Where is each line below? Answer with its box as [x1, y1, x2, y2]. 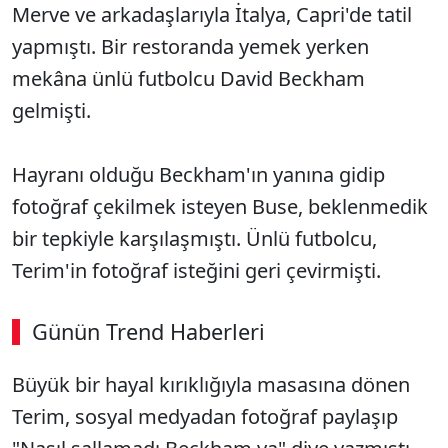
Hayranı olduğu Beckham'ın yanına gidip [12, 161, 385, 188]
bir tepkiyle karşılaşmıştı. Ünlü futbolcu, [12, 225, 377, 252]
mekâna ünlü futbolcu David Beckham [12, 65, 365, 92]
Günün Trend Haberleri [32, 317, 265, 346]
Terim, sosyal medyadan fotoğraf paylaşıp [12, 403, 398, 430]
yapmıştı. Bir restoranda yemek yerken [12, 33, 369, 60]
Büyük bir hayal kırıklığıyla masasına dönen [12, 371, 410, 398]
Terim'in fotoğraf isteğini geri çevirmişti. [12, 257, 386, 284]
